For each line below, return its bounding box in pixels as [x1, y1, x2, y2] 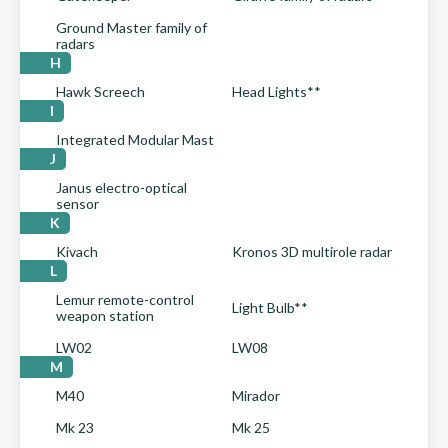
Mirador [232, 387, 280, 404]
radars [56, 35, 95, 52]
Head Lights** [232, 83, 321, 100]
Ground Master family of [56, 19, 207, 36]
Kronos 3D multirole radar [232, 243, 392, 260]
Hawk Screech [56, 83, 145, 100]
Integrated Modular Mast [56, 131, 214, 148]
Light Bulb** [232, 299, 308, 316]
